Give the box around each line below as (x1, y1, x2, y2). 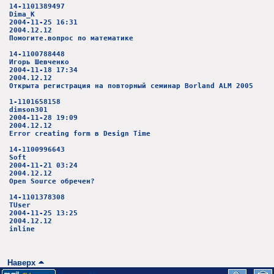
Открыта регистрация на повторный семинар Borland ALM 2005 (9, 82, 253, 91)
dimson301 (9, 106, 48, 114)
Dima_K (9, 10, 35, 19)
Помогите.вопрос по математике (9, 34, 133, 43)
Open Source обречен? (9, 177, 95, 186)
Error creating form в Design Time (9, 130, 150, 138)
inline (9, 225, 35, 234)
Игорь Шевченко (9, 58, 69, 67)
